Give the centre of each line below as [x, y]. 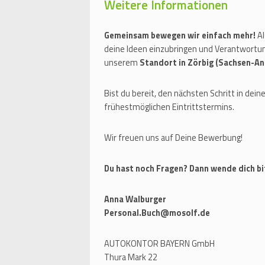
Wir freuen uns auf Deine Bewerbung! [173, 138]
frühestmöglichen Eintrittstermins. [169, 107]
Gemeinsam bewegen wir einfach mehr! [180, 36]
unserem [122, 63]
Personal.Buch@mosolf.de [157, 213]
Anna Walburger [135, 200]
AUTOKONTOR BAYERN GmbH [159, 244]
